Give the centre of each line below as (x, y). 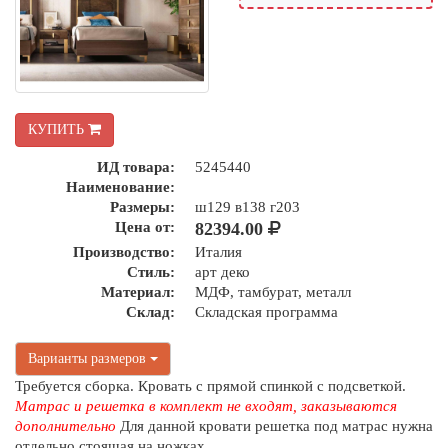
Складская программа (266, 311)
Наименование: (120, 186)
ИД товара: (136, 166)
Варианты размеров (89, 358)
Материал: (138, 291)
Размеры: (142, 206)
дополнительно (65, 425)
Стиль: (151, 271)
